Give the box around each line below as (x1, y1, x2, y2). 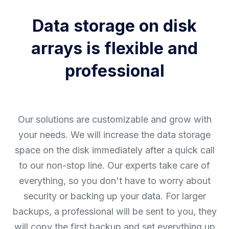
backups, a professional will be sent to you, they (12, 205, 217, 217)
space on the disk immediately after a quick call (14, 144, 215, 155)
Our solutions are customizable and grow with (17, 113, 212, 125)
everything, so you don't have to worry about (18, 175, 211, 186)
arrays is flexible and (31, 38, 198, 58)
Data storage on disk (32, 15, 197, 36)
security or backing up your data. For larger (23, 190, 206, 201)
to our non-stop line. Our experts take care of (19, 159, 210, 171)
